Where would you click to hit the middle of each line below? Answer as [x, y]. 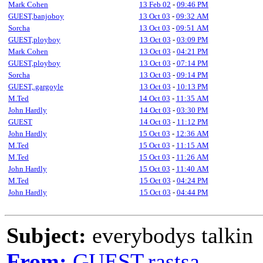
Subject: [46, 235]
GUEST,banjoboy [36, 16]
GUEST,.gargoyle [36, 87]
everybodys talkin [170, 235]
